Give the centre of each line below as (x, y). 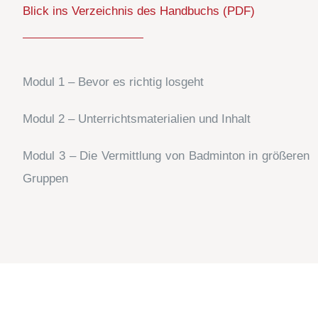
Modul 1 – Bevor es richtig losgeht (113, 82)
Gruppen (45, 178)
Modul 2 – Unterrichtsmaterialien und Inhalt (137, 119)
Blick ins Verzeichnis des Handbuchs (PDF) (141, 11)
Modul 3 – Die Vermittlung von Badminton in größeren (166, 155)
